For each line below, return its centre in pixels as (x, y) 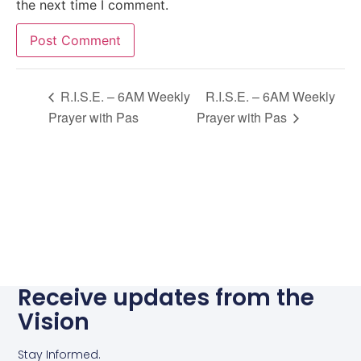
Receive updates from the (166, 297)
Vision (54, 322)
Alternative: (51, 79)
